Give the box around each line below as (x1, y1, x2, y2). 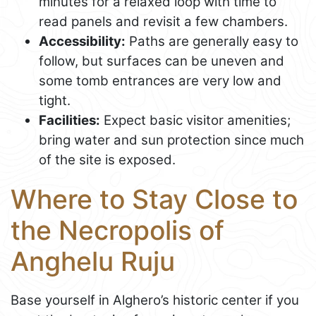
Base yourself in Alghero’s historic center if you (11, 291, 299, 308)
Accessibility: (39, 32, 126, 49)
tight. (39, 92, 71, 109)
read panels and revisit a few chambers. (39, 13, 288, 30)
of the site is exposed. (39, 151, 176, 168)
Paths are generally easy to (126, 32, 298, 49)
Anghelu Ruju (11, 245, 175, 277)
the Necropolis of (11, 214, 224, 246)
